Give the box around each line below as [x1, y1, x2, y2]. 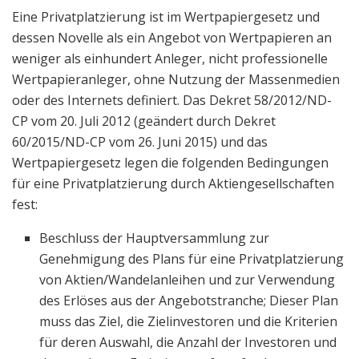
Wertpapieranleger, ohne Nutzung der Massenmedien [12, 70, 340, 88]
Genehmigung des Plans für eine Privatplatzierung [39, 249, 345, 268]
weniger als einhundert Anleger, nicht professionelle [12, 49, 328, 67]
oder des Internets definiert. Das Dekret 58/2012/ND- [12, 91, 332, 109]
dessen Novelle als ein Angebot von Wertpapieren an [12, 28, 332, 46]
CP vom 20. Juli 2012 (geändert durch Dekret [12, 111, 276, 130]
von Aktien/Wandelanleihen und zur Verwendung [39, 270, 336, 288]
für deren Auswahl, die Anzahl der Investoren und [39, 333, 337, 351]
